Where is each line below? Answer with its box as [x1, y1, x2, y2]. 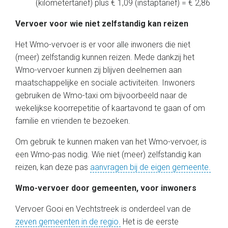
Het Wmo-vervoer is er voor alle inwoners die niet [15, 40, 190, 49]
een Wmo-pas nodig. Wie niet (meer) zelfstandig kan [15, 150, 201, 159]
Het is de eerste [121, 217, 179, 226]
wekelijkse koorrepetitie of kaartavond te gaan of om [15, 103, 205, 113]
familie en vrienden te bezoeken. [15, 116, 130, 126]
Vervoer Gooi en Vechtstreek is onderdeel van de [15, 204, 191, 214]
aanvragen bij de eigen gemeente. [90, 162, 211, 172]
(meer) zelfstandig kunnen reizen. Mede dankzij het [15, 52, 194, 62]
